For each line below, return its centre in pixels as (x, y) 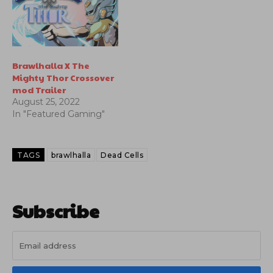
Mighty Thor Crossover (63, 77)
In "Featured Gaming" (58, 114)
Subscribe (56, 210)
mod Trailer (39, 89)
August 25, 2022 (46, 101)
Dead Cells (122, 155)
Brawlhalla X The (51, 65)
